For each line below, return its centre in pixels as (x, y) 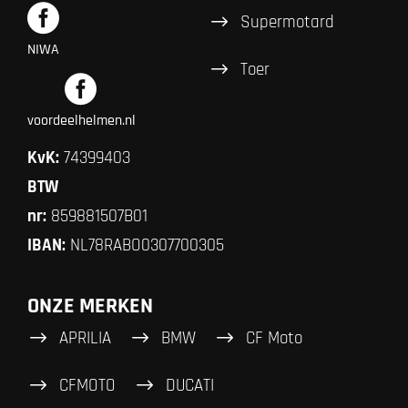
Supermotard (287, 22)
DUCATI (190, 385)
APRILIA (85, 338)
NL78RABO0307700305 (145, 245)
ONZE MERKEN (90, 306)
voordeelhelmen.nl (82, 120)
